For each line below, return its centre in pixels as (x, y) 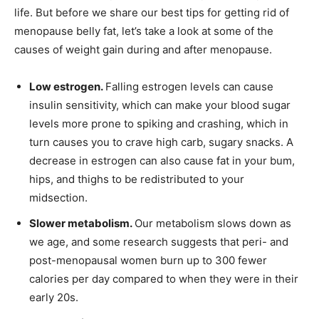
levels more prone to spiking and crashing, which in (159, 124)
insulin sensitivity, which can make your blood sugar (160, 105)
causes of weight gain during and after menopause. (143, 49)
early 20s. (54, 297)
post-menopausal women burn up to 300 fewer (148, 260)
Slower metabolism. (82, 223)
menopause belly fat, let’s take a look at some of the (144, 31)
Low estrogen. (67, 87)
